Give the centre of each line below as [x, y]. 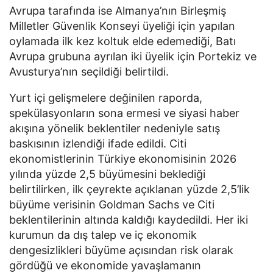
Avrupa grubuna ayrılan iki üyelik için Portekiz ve [133, 56]
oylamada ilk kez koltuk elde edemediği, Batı [122, 41]
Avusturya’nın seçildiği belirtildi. [89, 71]
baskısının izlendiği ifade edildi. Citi [98, 144]
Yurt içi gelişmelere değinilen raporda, [106, 98]
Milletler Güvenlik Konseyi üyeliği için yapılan [122, 26]
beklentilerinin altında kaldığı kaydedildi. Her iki [129, 220]
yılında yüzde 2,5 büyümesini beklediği [107, 174]
